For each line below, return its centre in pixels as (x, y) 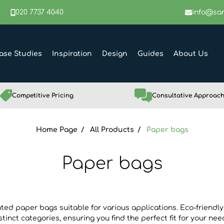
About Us (191, 53)
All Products (112, 130)
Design (115, 53)
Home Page (56, 130)
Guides (150, 53)
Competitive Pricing (43, 95)
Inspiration (72, 53)
